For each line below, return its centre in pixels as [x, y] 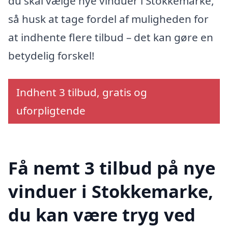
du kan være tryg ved [102, 215]
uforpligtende [51, 110]
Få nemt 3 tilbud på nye [112, 168]
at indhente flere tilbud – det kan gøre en [111, 37]
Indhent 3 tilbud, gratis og [82, 92]
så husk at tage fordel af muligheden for [108, 19]
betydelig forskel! [51, 55]
